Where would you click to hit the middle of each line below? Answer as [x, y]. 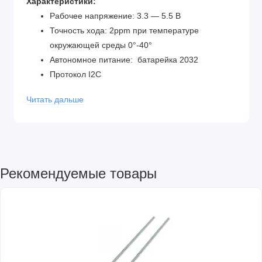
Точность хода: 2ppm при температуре [124, 30]
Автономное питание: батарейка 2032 [124, 60]
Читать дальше [55, 99]
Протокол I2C [75, 74]
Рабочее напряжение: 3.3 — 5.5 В [115, 16]
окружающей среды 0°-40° [101, 45]
